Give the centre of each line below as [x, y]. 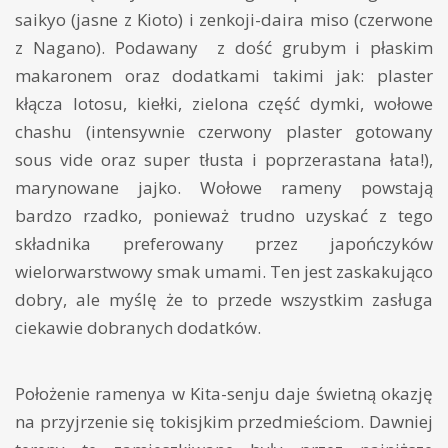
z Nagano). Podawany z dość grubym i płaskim [224, 48]
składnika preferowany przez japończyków [224, 244]
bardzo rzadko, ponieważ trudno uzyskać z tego [224, 216]
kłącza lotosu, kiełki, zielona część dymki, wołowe [224, 104]
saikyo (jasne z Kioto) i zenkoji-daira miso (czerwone [224, 20]
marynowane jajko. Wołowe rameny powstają [224, 188]
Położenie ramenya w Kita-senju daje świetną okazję [224, 394]
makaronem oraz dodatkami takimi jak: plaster [224, 76]
